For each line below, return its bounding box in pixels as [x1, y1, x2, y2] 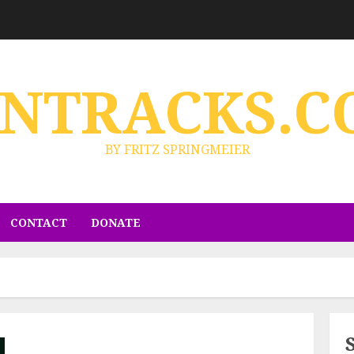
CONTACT [10, 215, 67, 230]
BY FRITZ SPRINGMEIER [104, 141, 250, 158]
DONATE [91, 215, 141, 230]
